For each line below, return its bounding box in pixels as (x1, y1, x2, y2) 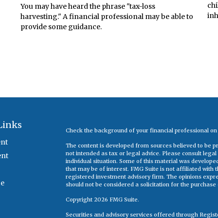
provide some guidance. (20, 22, 102, 32)
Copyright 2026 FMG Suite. (65, 196, 139, 203)
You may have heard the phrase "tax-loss (20, 2, 156, 11)
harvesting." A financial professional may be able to (20, 12, 194, 21)
